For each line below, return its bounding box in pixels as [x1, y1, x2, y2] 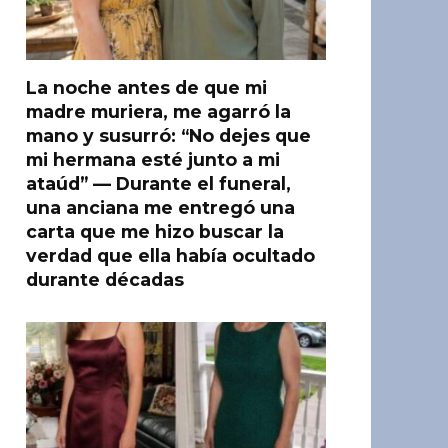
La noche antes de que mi [26, 77, 267, 98]
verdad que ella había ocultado [26, 245, 315, 266]
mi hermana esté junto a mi [26, 149, 280, 170]
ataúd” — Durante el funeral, [26, 173, 291, 194]
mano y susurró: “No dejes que [26, 125, 311, 146]
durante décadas [26, 269, 184, 290]
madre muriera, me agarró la [26, 101, 291, 122]
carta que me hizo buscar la [26, 221, 284, 242]
